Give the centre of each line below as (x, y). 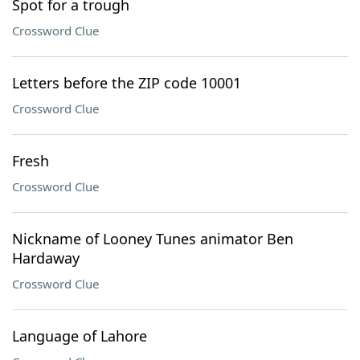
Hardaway (46, 258)
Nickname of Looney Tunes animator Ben (153, 239)
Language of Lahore (80, 336)
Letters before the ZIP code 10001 (127, 83)
